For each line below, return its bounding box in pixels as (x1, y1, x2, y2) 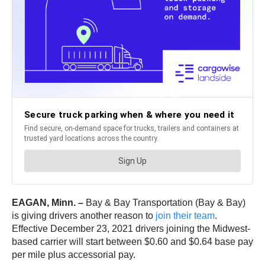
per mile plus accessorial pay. (12, 249, 138, 260)
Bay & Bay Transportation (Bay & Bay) (86, 197, 245, 208)
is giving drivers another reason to (12, 210, 156, 221)
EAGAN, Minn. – (12, 197, 86, 208)
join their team (156, 210, 215, 221)
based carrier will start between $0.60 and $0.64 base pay (12, 236, 253, 247)
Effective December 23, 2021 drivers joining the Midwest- (12, 223, 250, 234)
